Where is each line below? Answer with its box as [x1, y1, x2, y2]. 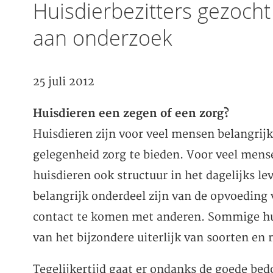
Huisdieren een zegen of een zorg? [33, 107, 229, 121]
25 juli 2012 [33, 75, 94, 89]
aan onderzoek [33, 24, 172, 52]
